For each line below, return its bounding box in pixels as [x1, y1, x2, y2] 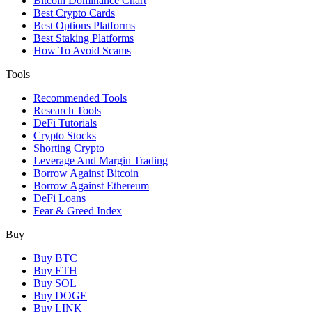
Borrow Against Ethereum [33, 179, 149, 192]
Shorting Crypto [33, 141, 104, 154]
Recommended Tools [33, 91, 127, 104]
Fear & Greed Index [33, 204, 122, 217]
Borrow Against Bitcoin [33, 166, 139, 179]
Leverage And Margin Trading [33, 154, 168, 166]
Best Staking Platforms [33, 31, 134, 44]
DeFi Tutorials [33, 116, 97, 129]
